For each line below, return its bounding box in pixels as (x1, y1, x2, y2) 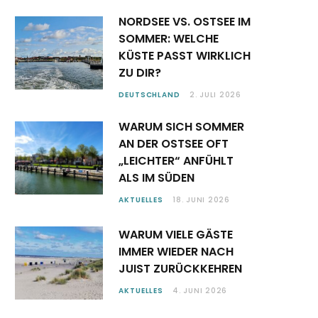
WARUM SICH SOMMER (119, 118, 244, 135)
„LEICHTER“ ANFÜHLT (119, 152, 234, 169)
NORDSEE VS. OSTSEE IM (119, 13, 251, 30)
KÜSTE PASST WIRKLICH (119, 47, 251, 64)
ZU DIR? (119, 64, 161, 81)
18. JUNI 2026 (172, 194, 230, 205)
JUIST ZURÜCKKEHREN (119, 261, 242, 278)
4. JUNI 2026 (172, 285, 228, 297)
